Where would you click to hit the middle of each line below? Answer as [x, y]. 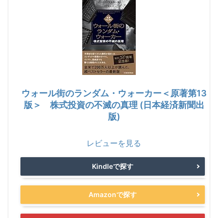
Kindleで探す [113, 166]
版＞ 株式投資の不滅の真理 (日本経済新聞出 [114, 105]
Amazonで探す [113, 195]
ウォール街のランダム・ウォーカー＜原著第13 [114, 93]
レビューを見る [114, 143]
